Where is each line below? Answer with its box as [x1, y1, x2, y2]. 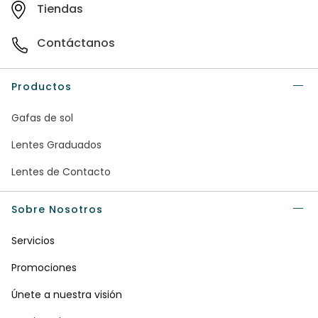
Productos [11, 79, 72, 94]
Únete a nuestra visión [11, 287, 122, 302]
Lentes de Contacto [11, 165, 111, 180]
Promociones [11, 261, 77, 275]
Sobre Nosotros [11, 202, 103, 217]
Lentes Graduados [11, 138, 102, 153]
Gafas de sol [11, 111, 73, 126]
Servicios [11, 234, 55, 248]
